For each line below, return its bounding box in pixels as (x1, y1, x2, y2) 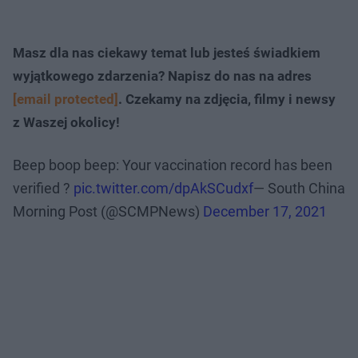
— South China (253, 179, 345, 197)
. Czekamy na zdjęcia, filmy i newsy (118, 90, 336, 107)
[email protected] (13, 90, 118, 107)
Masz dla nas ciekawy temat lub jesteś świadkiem (13, 44, 320, 61)
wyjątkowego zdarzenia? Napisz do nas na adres (13, 67, 312, 84)
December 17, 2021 (203, 202, 327, 220)
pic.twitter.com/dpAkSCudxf (74, 179, 253, 197)
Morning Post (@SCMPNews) (13, 202, 203, 220)
